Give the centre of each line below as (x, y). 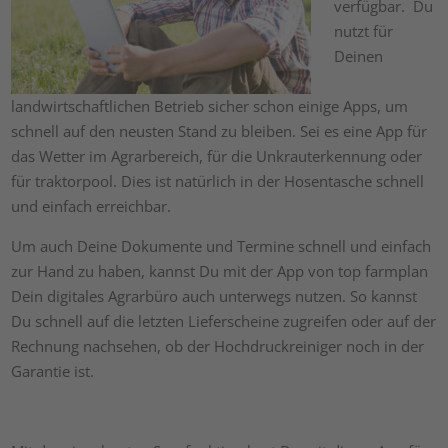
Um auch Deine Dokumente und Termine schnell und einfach (221, 246)
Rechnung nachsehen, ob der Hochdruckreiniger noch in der (218, 346)
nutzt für (363, 31)
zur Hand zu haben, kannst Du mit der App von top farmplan (220, 271)
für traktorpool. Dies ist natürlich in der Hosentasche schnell (218, 181)
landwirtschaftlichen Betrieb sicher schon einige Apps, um (210, 106)
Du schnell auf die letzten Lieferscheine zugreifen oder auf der (224, 321)
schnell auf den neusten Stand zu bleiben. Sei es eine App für (219, 131)
